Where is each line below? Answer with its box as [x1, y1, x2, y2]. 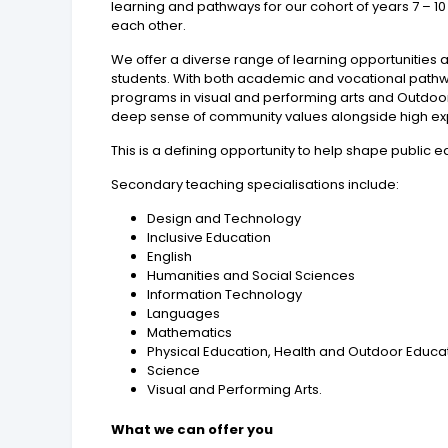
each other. [111, 16, 187, 36]
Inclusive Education [147, 228, 272, 248]
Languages [147, 304, 221, 324]
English [147, 247, 193, 267]
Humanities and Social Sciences [147, 266, 356, 286]
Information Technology [147, 285, 303, 305]
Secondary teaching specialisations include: [111, 175, 400, 195]
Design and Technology [147, 209, 302, 229]
